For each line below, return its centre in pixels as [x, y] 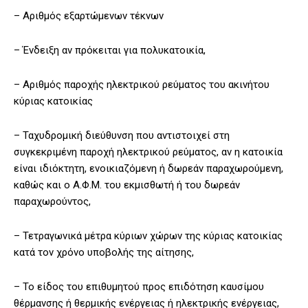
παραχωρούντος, [52, 202]
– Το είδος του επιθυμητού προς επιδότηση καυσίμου [139, 287]
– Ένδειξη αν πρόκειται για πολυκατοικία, [110, 51]
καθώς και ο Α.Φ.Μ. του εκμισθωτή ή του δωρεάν [127, 185]
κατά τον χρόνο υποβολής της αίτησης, [104, 253]
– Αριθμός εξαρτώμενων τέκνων [89, 16]
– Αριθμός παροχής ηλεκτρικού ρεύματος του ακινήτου [142, 85]
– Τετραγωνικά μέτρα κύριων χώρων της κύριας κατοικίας [148, 236]
